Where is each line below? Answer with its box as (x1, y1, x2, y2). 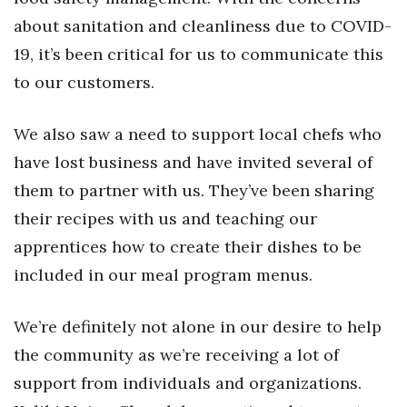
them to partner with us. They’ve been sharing (14, 180, 374, 201)
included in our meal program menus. (14, 264, 313, 285)
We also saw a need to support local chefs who (14, 124, 382, 144)
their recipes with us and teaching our (14, 208, 317, 229)
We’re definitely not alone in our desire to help (14, 316, 382, 337)
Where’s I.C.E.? (36, 35, 127, 53)
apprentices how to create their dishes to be (14, 236, 362, 257)
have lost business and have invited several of (14, 152, 372, 173)
